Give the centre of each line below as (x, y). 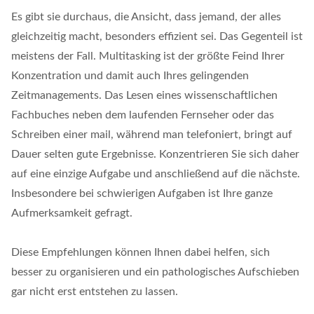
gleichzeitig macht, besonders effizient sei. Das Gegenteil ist (157, 36)
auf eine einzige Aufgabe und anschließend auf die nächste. (156, 173)
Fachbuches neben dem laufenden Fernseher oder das (143, 115)
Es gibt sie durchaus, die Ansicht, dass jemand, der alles (146, 16)
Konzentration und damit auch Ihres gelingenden (130, 75)
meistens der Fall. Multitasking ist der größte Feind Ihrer (148, 56)
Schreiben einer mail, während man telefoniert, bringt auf (152, 134)
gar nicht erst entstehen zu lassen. (95, 291)
